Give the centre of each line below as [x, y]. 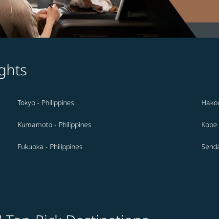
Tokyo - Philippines [46, 103]
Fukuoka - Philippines [50, 147]
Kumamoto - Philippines [55, 125]
